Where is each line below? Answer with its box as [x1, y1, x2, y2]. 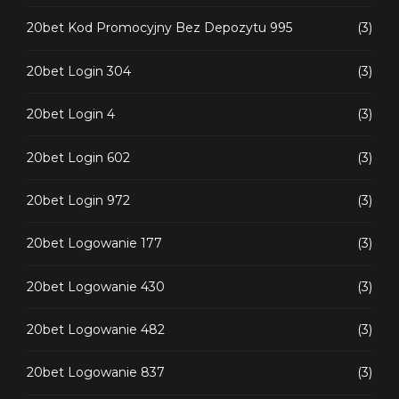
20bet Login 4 [27, 106, 115, 123]
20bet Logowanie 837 [27, 364, 165, 381]
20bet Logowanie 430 [27, 278, 165, 295]
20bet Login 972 [27, 191, 130, 208]
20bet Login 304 [27, 62, 131, 79]
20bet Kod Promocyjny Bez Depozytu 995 [27, 20, 292, 37]
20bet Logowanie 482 [27, 322, 165, 338]
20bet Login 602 [27, 149, 130, 166]
